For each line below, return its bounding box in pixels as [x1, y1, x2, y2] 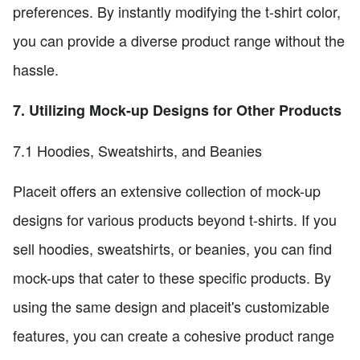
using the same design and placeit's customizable [13, 295, 329, 317]
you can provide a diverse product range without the [13, 29, 345, 51]
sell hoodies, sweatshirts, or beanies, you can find [13, 237, 332, 259]
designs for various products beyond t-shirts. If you [13, 208, 337, 230]
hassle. [13, 58, 59, 80]
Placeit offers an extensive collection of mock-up [13, 179, 321, 201]
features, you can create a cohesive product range [13, 324, 334, 346]
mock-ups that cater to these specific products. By [13, 266, 331, 288]
